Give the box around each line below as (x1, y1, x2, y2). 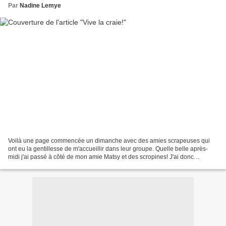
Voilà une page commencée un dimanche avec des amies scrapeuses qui (8, 137, 210, 144)
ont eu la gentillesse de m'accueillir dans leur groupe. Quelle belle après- (8, 145, 208, 152)
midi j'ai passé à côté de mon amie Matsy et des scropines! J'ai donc (8, 153, 194, 160)
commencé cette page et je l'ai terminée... (8, 161, 121, 168)
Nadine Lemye (20, 2, 61, 10)
